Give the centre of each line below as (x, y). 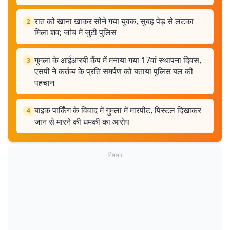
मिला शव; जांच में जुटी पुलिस (75, 32)
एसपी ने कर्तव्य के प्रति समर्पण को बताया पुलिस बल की (114, 71)
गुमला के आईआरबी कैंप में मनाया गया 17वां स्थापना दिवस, (118, 60)
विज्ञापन (115, 155)
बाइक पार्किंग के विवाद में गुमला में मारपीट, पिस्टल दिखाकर (118, 110)
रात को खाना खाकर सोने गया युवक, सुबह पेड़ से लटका (114, 21)
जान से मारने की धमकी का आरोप (82, 122)
